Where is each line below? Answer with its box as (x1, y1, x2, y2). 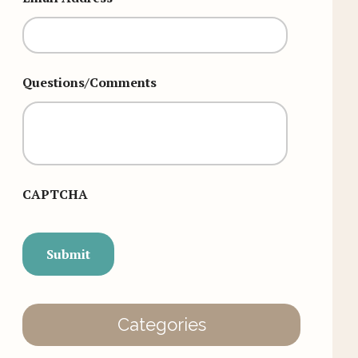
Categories (117, 314, 206, 335)
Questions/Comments (22, 74, 157, 91)
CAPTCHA (22, 185, 88, 203)
